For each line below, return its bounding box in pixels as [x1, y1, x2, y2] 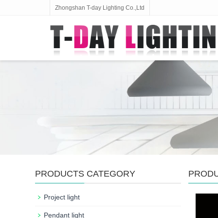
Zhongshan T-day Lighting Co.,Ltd [55, 4, 145, 11]
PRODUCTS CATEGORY [35, 169, 135, 179]
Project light [44, 193, 80, 201]
